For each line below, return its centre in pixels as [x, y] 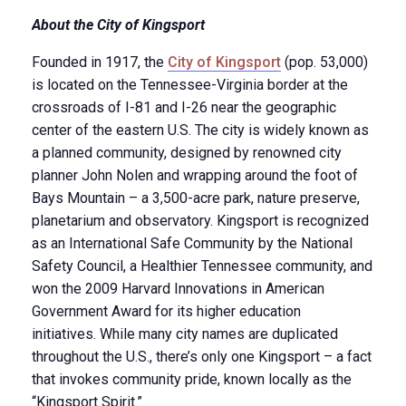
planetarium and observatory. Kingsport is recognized [200, 221]
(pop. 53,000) [324, 62]
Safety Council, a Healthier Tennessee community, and [202, 266]
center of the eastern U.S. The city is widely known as [200, 130]
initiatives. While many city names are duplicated [185, 334]
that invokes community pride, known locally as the [192, 379]
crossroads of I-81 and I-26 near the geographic [184, 107]
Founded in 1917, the [100, 62]
